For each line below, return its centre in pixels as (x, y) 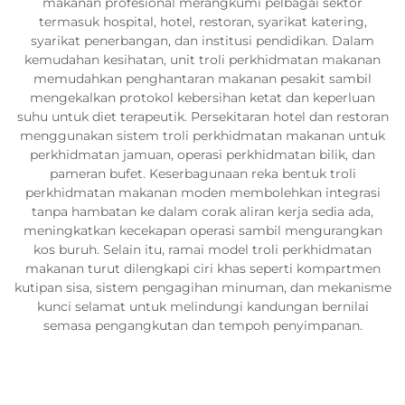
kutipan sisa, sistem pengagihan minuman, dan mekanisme (202, 287)
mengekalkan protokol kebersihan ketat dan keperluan (202, 97)
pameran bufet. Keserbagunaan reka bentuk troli (202, 173)
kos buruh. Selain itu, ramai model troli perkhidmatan (202, 249)
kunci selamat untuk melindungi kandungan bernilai (202, 306)
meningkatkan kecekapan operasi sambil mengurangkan (202, 230)
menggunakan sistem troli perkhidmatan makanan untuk (202, 135)
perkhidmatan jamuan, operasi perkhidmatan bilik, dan (202, 154)
